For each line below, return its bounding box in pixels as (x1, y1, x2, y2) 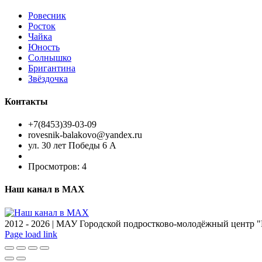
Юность (28, 42, 60, 52)
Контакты (5, 96, 48, 106)
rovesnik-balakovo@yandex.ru (28, 130, 142, 140)
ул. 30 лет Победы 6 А (28, 140, 116, 151)
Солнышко (28, 52, 71, 63)
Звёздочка (28, 73, 68, 84)
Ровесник (28, 10, 66, 20)
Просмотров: (28, 161, 80, 172)
